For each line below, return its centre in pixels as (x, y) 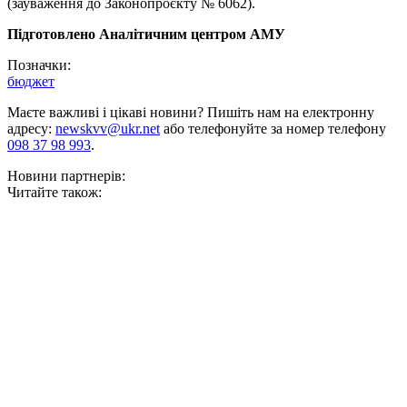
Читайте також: (55, 193)
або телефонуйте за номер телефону (273, 129)
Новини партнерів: (66, 176)
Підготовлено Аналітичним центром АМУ (146, 35)
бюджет (31, 82)
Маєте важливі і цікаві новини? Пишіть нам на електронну (191, 113)
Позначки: (39, 65)
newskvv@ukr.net (108, 129)
